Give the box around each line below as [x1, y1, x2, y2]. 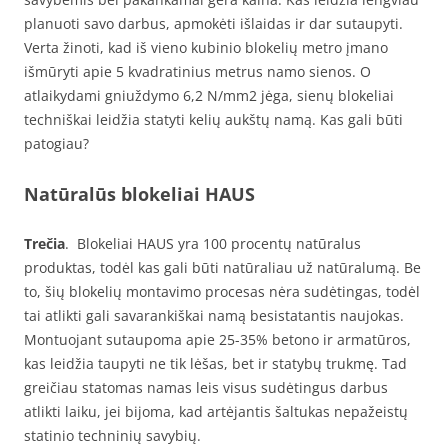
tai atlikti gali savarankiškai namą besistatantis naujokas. [24, 306, 404, 325]
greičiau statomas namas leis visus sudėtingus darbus [24, 378, 388, 397]
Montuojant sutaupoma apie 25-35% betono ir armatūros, [24, 330, 411, 349]
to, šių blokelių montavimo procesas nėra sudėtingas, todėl [24, 282, 420, 301]
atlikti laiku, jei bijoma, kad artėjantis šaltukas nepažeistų [24, 402, 408, 421]
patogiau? [24, 134, 89, 153]
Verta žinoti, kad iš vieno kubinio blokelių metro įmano [24, 38, 388, 57]
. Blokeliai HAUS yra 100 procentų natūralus [65, 234, 361, 253]
